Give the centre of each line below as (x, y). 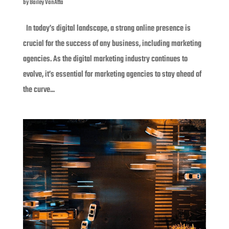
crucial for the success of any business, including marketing (112, 44)
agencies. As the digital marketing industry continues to (105, 59)
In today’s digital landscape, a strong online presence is (107, 28)
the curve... (39, 90)
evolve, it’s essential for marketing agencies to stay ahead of (112, 74)
